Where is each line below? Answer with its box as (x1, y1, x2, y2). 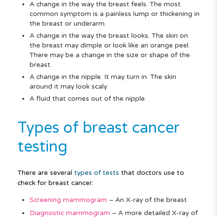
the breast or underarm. (29, 19, 106, 28)
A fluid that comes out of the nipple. (29, 94, 146, 103)
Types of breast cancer (17, 118, 180, 137)
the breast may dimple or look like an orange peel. (29, 41, 190, 50)
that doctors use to (119, 168, 184, 177)
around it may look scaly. (29, 82, 108, 91)
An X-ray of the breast (115, 195, 187, 204)
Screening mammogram (29, 195, 107, 204)
